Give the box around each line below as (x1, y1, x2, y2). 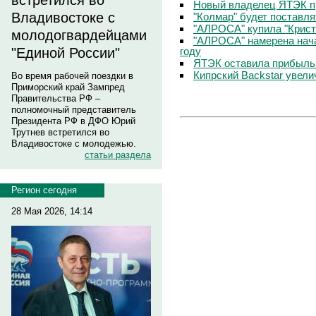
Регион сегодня (11, 185, 77, 195)
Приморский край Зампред (11, 82, 125, 92)
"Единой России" (11, 45, 120, 61)
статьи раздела (85, 150, 151, 160)
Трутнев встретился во (11, 127, 109, 138)
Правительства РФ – (11, 93, 100, 104)
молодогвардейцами (11, 28, 147, 43)
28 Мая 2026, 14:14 (11, 206, 92, 217)
